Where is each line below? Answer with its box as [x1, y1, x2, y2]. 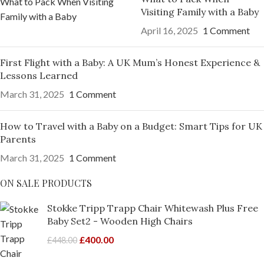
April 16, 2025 [141, 24, 198, 36]
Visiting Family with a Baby [141, 5, 259, 18]
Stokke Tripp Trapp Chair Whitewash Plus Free [47, 202, 258, 214]
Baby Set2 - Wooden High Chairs [47, 214, 193, 227]
